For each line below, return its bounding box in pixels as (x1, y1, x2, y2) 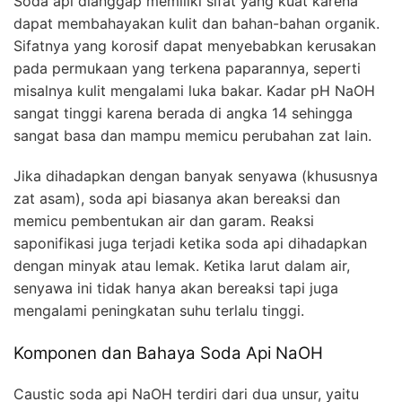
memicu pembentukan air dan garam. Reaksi (13, 211, 314, 230)
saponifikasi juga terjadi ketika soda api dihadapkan (13, 233, 367, 252)
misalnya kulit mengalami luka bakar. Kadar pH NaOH (13, 81, 375, 100)
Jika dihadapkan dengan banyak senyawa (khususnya (13, 166, 378, 185)
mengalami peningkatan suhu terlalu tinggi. (13, 301, 304, 319)
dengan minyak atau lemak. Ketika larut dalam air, (13, 256, 350, 275)
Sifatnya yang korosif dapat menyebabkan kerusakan (13, 36, 376, 55)
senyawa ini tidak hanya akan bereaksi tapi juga (13, 278, 338, 297)
